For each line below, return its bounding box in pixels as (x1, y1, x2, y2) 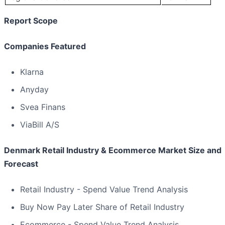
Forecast (4, 159, 38, 169)
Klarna (20, 67, 44, 77)
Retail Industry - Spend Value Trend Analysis (20, 184, 188, 195)
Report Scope (4, 16, 58, 26)
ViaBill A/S (20, 120, 59, 130)
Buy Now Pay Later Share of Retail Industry (20, 202, 184, 212)
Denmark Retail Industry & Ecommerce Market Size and (4, 145, 221, 156)
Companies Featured (4, 41, 86, 52)
